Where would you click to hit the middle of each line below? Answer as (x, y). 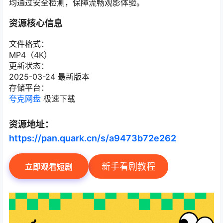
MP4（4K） (30, 55)
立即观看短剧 (49, 167)
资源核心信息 (36, 23)
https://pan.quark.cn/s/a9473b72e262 (93, 138)
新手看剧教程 (128, 166)
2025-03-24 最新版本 (49, 77)
